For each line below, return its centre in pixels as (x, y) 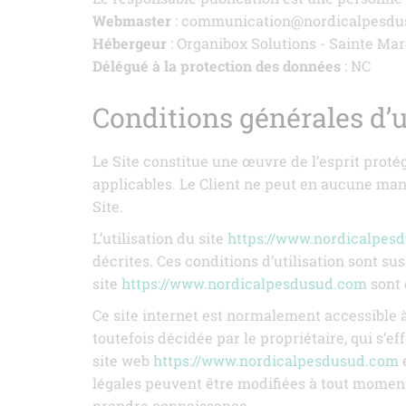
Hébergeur (130, 43)
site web (123, 360)
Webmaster (132, 20)
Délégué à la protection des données (217, 66)
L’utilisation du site (160, 238)
